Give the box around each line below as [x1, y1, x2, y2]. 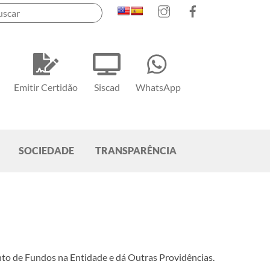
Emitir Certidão [14, 81, 78, 93]
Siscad [93, 81, 120, 93]
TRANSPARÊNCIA [95, 145, 177, 157]
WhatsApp [136, 81, 181, 93]
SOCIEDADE [19, 145, 74, 157]
